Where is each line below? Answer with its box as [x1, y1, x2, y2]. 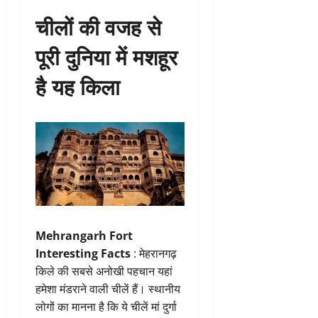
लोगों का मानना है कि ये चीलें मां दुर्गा [35, 298, 177, 314]
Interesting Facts [35, 245, 131, 261]
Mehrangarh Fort [35, 227, 133, 243]
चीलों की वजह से [35, 9, 161, 42]
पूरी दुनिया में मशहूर [35, 39, 177, 72]
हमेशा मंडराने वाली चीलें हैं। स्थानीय [35, 280, 180, 297]
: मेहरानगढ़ [131, 245, 177, 261]
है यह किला [35, 69, 120, 102]
